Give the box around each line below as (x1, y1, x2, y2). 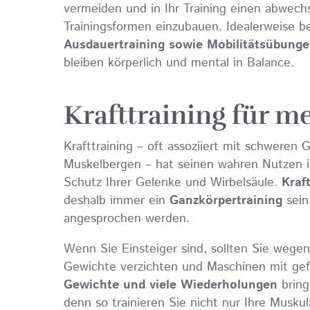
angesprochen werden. (64, 210, 190, 228)
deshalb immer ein (64, 192, 170, 210)
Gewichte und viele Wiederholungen (64, 276, 282, 294)
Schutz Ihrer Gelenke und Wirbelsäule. (64, 174, 282, 192)
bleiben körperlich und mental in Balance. (64, 54, 294, 72)
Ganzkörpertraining (170, 192, 286, 210)
